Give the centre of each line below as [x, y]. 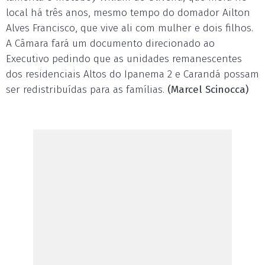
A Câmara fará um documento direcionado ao [110, 44]
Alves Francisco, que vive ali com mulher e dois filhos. [130, 28]
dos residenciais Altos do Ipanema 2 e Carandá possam [132, 75]
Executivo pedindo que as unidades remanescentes [124, 59]
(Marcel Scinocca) [208, 90]
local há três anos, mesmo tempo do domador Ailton [128, 13]
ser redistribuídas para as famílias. [87, 90]
